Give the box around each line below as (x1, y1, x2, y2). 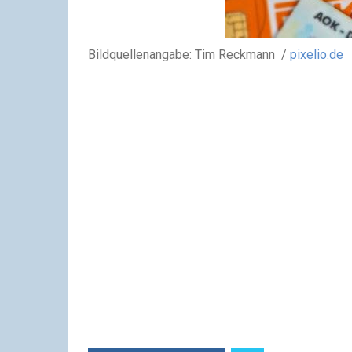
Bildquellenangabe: (88, 46, 192, 62)
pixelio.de (290, 46, 343, 62)
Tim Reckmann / (192, 46, 290, 62)
